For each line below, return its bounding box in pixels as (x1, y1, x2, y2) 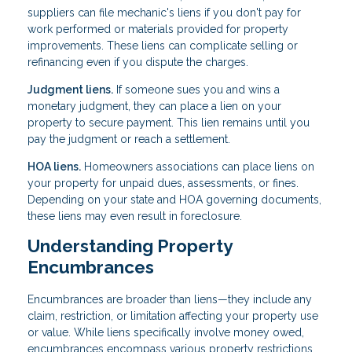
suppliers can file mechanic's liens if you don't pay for (27, 6, 301, 20)
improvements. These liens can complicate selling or (27, 39, 298, 53)
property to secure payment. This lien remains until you (27, 116, 310, 130)
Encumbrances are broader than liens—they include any (27, 293, 312, 306)
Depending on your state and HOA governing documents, (27, 193, 321, 207)
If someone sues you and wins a (113, 83, 280, 97)
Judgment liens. (27, 83, 113, 97)
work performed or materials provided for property (27, 23, 288, 36)
